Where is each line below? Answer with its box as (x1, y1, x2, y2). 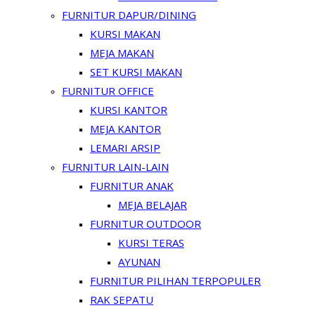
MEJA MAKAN (90, 46, 154, 60)
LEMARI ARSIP (90, 141, 160, 155)
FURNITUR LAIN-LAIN (62, 160, 169, 174)
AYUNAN (118, 255, 160, 269)
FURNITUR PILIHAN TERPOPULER (90, 274, 261, 288)
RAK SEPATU (90, 292, 153, 307)
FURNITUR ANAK (90, 179, 174, 193)
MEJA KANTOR (90, 122, 161, 136)
